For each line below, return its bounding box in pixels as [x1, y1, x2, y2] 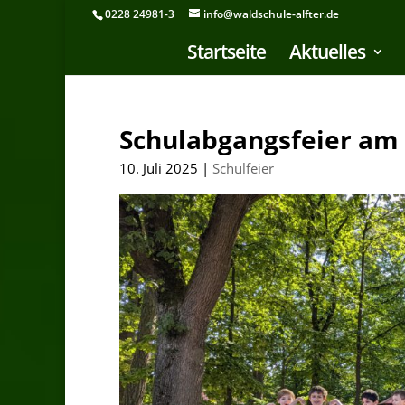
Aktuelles [289, 39, 365, 64]
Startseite [187, 39, 266, 64]
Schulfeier [212, 159, 274, 177]
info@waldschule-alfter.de [203, 6, 339, 22]
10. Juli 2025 [119, 159, 198, 177]
